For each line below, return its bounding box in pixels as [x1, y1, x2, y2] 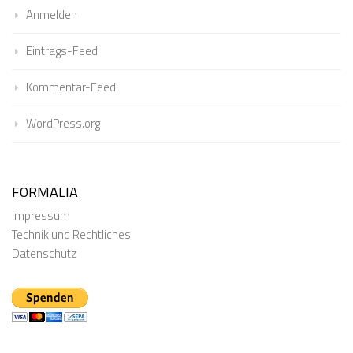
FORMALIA [12, 180, 78, 203]
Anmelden [26, 5, 77, 24]
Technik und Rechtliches [12, 225, 131, 243]
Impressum [12, 206, 70, 225]
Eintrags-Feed [26, 41, 98, 60]
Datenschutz [12, 243, 76, 262]
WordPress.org [26, 113, 100, 132]
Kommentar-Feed [26, 77, 116, 96]
